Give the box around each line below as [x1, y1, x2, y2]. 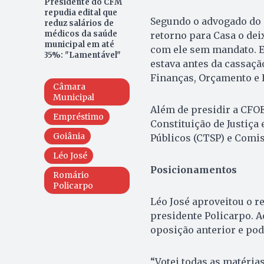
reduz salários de [44, 18, 114, 29]
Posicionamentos [150, 164, 237, 176]
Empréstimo [52, 111, 104, 123]
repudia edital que [44, 8, 117, 18]
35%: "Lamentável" [44, 50, 121, 61]
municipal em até [44, 39, 114, 50]
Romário [52, 170, 89, 181]
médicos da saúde [44, 29, 117, 39]
